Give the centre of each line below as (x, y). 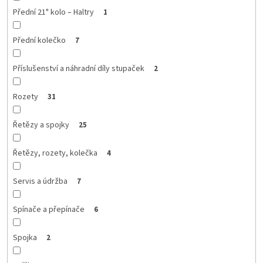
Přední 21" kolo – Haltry (53, 12)
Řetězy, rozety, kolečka (55, 153)
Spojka (25, 237)
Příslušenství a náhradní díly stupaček (78, 68)
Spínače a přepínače (48, 209)
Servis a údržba (40, 181)
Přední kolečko (39, 40)
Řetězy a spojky (41, 125)
